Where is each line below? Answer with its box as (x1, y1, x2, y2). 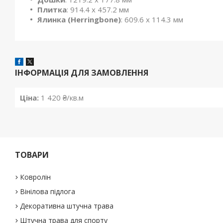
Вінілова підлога (20, 187, 76, 196)
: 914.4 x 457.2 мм (67, 4, 131, 15)
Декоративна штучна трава (20, 201, 114, 211)
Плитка (37, 4, 67, 15)
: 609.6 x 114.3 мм (121, 14, 183, 25)
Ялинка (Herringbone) (37, 14, 121, 25)
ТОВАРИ (15, 149, 49, 160)
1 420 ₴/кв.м (39, 93, 84, 103)
